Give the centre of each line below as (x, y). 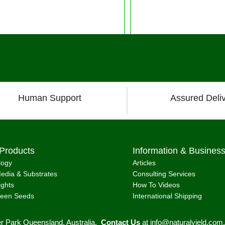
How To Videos (156, 185)
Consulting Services (164, 174)
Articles (144, 163)
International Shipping (167, 196)
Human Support (50, 98)
